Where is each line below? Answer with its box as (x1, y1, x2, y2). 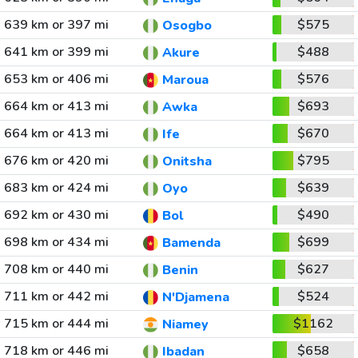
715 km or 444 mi (3, 315, 109, 332)
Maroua (161, 71, 209, 89)
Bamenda (161, 234, 221, 253)
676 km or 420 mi (3, 152, 109, 169)
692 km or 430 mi (3, 206, 109, 224)
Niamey (161, 316, 209, 334)
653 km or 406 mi (3, 70, 109, 88)
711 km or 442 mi (3, 288, 109, 305)
